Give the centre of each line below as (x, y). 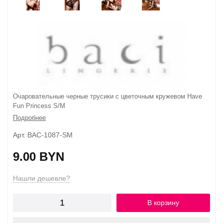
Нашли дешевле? (42, 178)
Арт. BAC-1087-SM (43, 135)
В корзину (163, 202)
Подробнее (29, 117)
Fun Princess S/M (39, 106)
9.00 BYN (39, 156)
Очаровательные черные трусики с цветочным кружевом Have (108, 96)
